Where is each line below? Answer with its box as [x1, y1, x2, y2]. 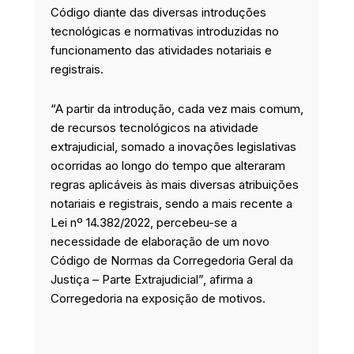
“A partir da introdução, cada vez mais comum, [51, 101, 303, 117]
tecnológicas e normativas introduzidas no [51, 23, 279, 39]
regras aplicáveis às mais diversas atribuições [51, 177, 299, 193]
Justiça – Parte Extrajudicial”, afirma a [51, 272, 253, 288]
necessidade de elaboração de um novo [51, 234, 269, 250]
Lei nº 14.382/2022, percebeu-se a [51, 215, 237, 231]
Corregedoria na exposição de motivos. [51, 291, 265, 307]
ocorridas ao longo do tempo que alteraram [51, 158, 285, 174]
